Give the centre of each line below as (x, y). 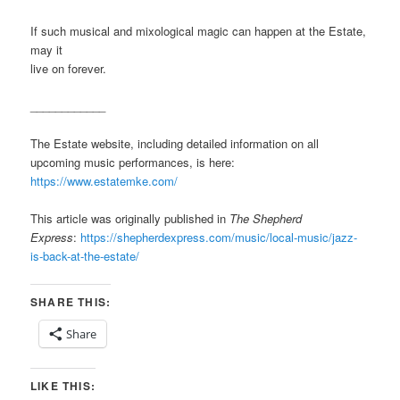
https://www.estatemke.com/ (104, 181)
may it (47, 49)
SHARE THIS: (71, 302)
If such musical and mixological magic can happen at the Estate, (199, 30)
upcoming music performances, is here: (135, 162)
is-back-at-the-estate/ (85, 256)
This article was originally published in (130, 219)
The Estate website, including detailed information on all (175, 144)
